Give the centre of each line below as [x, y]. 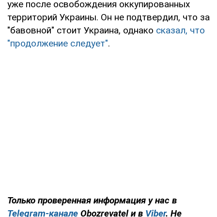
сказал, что [180, 31]
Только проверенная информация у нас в [92, 201]
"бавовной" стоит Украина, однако [82, 31]
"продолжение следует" [58, 44]
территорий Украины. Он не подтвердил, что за [108, 17]
